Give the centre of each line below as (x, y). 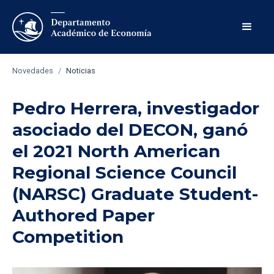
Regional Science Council (124, 172)
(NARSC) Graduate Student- (135, 194)
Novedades (33, 71)
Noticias (81, 71)
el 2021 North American (116, 151)
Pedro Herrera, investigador (136, 108)
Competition (68, 237)
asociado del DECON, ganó (130, 130)
